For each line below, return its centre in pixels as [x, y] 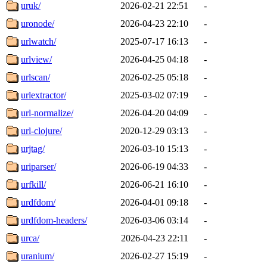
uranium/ [38, 256]
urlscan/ [35, 77]
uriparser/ [38, 166]
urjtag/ [33, 148]
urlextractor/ [44, 95]
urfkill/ [33, 184]
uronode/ [38, 23]
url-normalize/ [47, 113]
